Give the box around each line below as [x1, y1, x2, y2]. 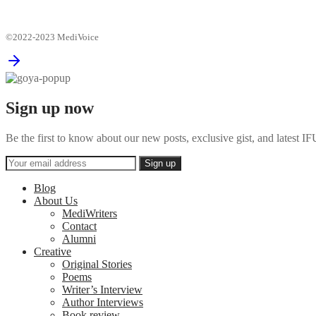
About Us [34, 195, 78, 207]
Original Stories [62, 258, 132, 270]
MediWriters [62, 207, 117, 219]
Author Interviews [62, 296, 143, 308]
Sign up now [6, 99, 98, 118]
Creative [34, 245, 71, 257]
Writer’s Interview [62, 284, 142, 296]
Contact [62, 220, 97, 232]
